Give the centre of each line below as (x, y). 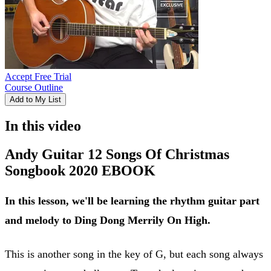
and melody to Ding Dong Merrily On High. (108, 220)
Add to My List (35, 99)
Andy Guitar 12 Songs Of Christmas (117, 154)
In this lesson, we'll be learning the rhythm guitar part (132, 201)
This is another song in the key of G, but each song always (134, 254)
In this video (43, 126)
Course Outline (34, 87)
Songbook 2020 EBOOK (80, 170)
